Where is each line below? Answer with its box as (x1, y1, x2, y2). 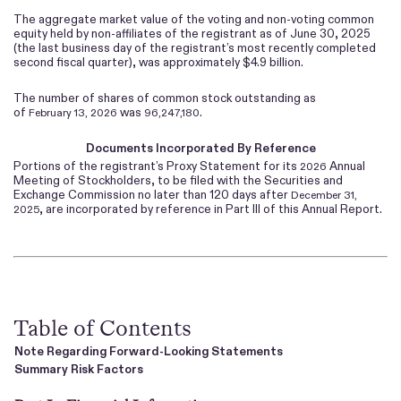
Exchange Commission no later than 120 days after (13, 187, 291, 203)
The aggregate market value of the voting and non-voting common (13, 12, 374, 28)
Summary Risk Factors (14, 362, 144, 378)
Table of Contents (13, 315, 192, 342)
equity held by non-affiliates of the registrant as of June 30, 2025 (13, 26, 371, 42)
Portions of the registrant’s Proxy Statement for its (13, 158, 300, 175)
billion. (267, 55, 303, 71)
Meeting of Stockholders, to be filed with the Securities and (13, 173, 343, 189)
